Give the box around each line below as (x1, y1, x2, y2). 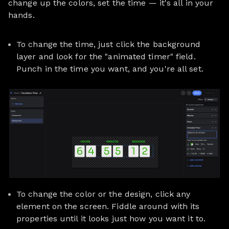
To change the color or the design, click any (16, 189, 191, 199)
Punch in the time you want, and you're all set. (16, 64, 203, 74)
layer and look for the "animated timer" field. (16, 52, 196, 62)
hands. (8, 10, 35, 20)
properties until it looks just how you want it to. (16, 213, 206, 223)
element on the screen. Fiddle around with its (16, 201, 200, 211)
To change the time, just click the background (16, 39, 201, 50)
